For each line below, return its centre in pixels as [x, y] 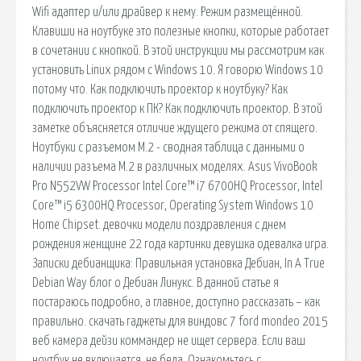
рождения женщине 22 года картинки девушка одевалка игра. [180, 244]
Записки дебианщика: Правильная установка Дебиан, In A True [178, 263]
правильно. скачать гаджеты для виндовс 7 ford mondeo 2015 [180, 321]
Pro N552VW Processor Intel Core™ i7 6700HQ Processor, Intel [177, 186]
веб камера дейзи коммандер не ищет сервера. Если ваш [169, 340]
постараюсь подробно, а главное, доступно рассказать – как [176, 302]
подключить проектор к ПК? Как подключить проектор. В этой [177, 108]
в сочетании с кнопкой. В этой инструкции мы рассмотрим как [178, 50]
